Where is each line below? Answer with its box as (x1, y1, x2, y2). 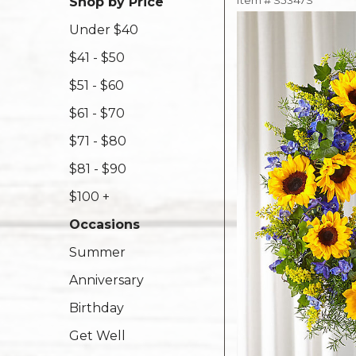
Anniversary (69, 273, 144, 288)
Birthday (69, 300, 124, 315)
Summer (69, 245, 126, 260)
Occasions (69, 217, 140, 232)
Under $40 (69, 22, 138, 37)
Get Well (69, 328, 126, 343)
